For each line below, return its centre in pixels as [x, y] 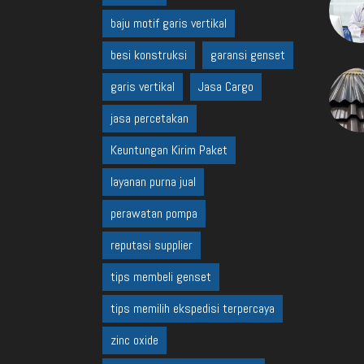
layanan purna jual [153, 182]
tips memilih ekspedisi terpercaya [193, 308]
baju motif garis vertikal [169, 23]
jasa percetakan [149, 118]
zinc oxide [134, 340]
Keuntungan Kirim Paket [169, 150]
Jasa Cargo [226, 87]
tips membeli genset [161, 277]
